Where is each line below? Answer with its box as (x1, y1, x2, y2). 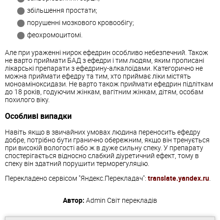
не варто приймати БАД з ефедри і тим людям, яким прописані (5, 55, 204, 65)
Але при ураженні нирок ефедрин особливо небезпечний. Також (5, 47, 208, 57)
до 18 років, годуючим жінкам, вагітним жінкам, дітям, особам (5, 86, 203, 96)
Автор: (63, 195, 84, 205)
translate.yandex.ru (148, 173, 209, 183)
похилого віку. (5, 94, 50, 104)
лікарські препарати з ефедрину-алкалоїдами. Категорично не (5, 63, 203, 73)
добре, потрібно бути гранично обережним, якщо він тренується (5, 135, 210, 145)
